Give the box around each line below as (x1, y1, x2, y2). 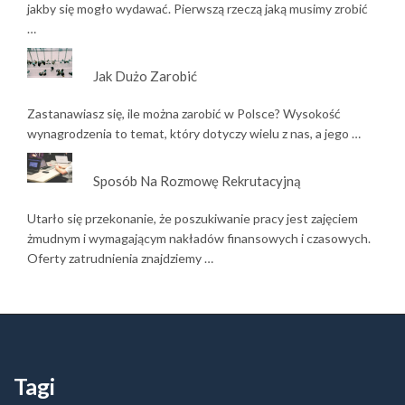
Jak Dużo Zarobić (92, 67, 197, 84)
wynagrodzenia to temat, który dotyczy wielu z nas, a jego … (27, 125, 361, 141)
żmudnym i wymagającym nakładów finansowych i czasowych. (27, 230, 371, 246)
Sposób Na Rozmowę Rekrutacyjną (92, 172, 301, 189)
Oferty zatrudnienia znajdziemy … (27, 250, 213, 266)
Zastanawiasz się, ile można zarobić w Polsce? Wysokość (27, 105, 341, 121)
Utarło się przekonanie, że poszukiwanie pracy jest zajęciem (27, 210, 358, 226)
